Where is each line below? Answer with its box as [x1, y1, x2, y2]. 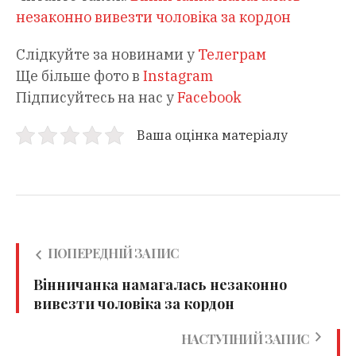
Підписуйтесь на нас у [16, 88, 177, 107]
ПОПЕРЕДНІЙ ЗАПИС [48, 245, 179, 262]
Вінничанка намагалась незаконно [33, 275, 287, 295]
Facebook [177, 88, 242, 107]
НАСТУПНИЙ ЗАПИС [181, 331, 308, 348]
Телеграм [198, 45, 266, 64]
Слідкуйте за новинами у [16, 45, 198, 64]
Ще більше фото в [16, 67, 143, 86]
